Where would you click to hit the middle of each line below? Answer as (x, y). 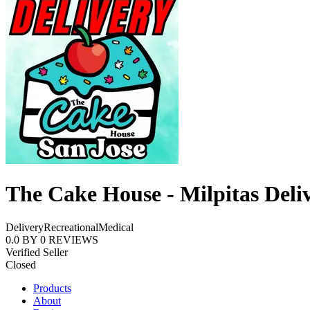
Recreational (71, 228)
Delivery (25, 228)
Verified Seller (37, 253)
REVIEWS (73, 240)
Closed (21, 265)
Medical (116, 228)
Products (52, 289)
